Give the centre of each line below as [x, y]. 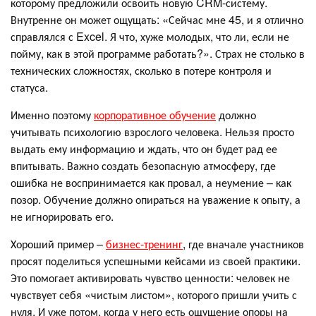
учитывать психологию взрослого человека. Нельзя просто [152, 132]
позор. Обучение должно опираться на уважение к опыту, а [156, 200]
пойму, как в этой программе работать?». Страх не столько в [158, 54]
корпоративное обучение [155, 115]
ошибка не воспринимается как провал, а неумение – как [151, 183]
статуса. [29, 87]
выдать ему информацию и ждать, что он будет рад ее [144, 149]
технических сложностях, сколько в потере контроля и [141, 71]
